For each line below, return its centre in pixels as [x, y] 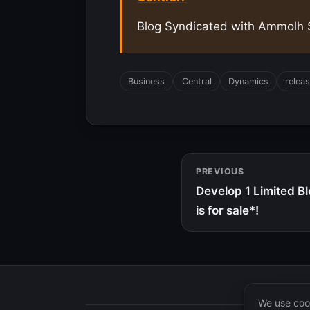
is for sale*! [227, 211]
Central [197, 82]
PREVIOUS [220, 172]
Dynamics [248, 82]
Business [147, 82]
